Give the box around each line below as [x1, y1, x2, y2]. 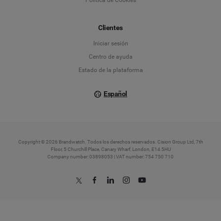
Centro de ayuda [88, 53, 133, 60]
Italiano [137, 44, 159, 53]
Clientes [98, 23, 123, 32]
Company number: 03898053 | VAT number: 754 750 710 [47, 154, 174, 159]
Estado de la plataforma [78, 67, 143, 74]
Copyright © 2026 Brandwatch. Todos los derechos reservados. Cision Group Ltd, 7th [18, 139, 203, 145]
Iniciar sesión [93, 40, 128, 47]
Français [137, 21, 162, 30]
